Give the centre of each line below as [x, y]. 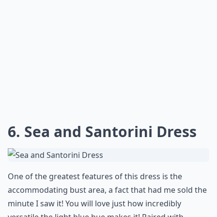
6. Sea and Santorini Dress [102, 132]
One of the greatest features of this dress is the [95, 176]
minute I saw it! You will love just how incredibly [94, 203]
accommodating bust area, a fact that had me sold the [107, 190]
